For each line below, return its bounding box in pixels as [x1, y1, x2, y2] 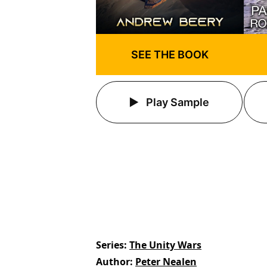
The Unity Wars [129, 238, 202, 252]
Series [96, 238, 125, 252]
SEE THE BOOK [131, 48, 209, 61]
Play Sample [144, 96, 210, 109]
